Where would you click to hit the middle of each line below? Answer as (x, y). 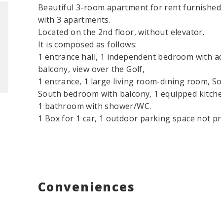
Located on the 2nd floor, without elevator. (121, 32)
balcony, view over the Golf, (92, 69)
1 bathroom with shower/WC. (95, 106)
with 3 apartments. (74, 20)
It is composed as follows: (88, 45)
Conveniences (87, 187)
